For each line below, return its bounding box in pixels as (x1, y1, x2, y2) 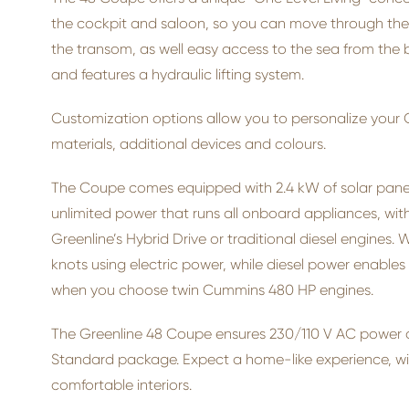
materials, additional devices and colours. (51, 135, 326, 152)
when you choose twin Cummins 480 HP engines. (51, 281, 373, 299)
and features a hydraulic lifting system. (51, 66, 304, 83)
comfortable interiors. (51, 376, 192, 393)
